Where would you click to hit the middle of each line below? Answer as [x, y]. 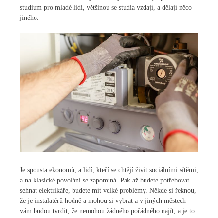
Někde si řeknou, [173, 190]
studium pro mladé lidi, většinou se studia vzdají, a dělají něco [106, 7]
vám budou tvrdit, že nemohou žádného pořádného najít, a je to [107, 211]
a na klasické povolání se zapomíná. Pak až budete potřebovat [105, 180]
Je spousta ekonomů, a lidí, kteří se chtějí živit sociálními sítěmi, [109, 170]
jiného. [29, 18]
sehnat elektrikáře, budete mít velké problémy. [85, 190]
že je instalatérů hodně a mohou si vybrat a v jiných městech [103, 200]
